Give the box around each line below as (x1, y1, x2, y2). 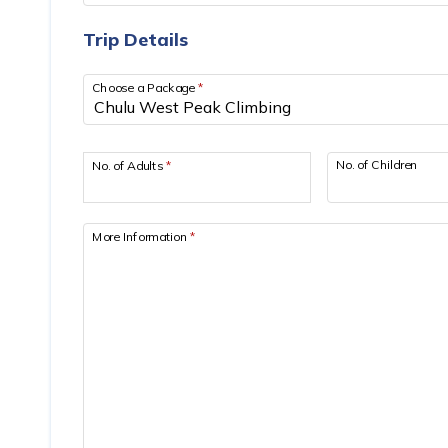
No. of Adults (92, 157, 166, 173)
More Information (92, 228, 191, 244)
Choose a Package (92, 79, 198, 95)
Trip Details (83, 28, 188, 51)
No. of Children (335, 156, 418, 172)
